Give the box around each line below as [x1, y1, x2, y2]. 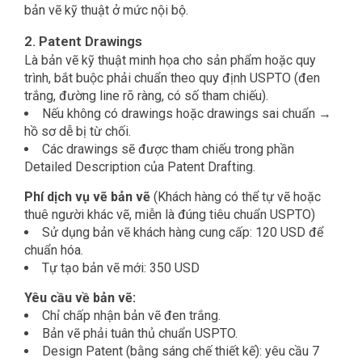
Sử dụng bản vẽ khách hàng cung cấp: [42, 225, 255, 241]
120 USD [255, 225, 309, 241]
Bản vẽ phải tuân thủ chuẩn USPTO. [42, 326, 238, 342]
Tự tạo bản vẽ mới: [42, 260, 149, 276]
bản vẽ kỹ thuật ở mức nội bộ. [24, 2, 188, 19]
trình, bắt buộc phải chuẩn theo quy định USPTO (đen [24, 70, 320, 86]
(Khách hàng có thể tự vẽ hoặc [150, 189, 321, 205]
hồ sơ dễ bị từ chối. [24, 124, 131, 140]
